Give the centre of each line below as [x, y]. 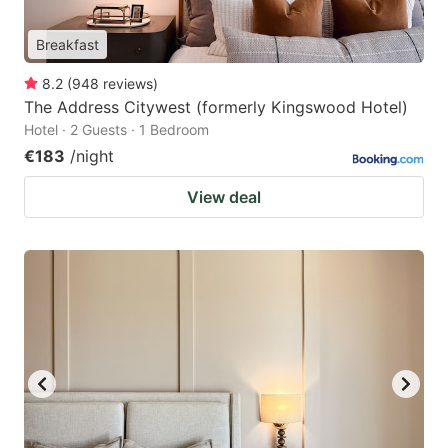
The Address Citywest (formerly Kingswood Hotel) [216, 107]
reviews [128, 84]
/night [92, 156]
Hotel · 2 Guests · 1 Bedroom [116, 130]
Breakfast [67, 45]
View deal [224, 197]
